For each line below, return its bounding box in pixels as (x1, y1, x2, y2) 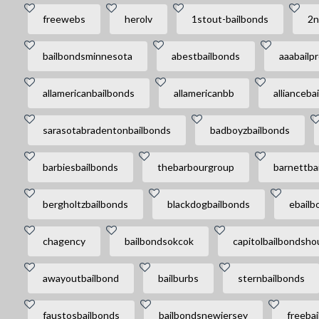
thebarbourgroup (157, 161, 234, 173)
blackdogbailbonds (167, 198, 250, 210)
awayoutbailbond (42, 272, 119, 284)
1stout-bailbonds (191, 13, 268, 25)
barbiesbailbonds (42, 161, 118, 173)
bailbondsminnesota (42, 50, 132, 62)
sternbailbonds (237, 272, 305, 284)
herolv (124, 13, 152, 25)
